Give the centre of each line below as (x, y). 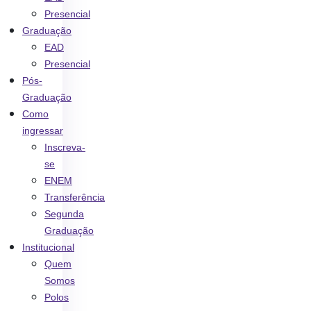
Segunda (64, 214)
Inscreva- (65, 147)
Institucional (48, 247)
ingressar (43, 131)
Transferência (75, 197)
